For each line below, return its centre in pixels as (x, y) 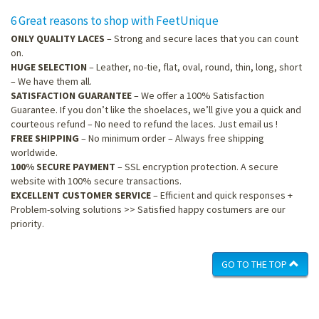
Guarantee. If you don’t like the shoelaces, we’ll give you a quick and (156, 109)
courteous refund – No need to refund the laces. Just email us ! (144, 124)
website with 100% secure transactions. (96, 181)
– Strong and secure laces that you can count (202, 38)
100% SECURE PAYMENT (63, 166)
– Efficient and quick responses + (222, 195)
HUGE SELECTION (49, 67)
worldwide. (34, 152)
